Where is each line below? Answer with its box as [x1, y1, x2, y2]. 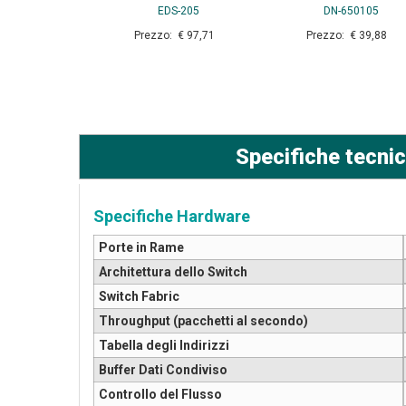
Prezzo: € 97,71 [134, 29, 223, 43]
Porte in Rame [99, 240, 184, 256]
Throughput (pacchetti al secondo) [99, 314, 308, 329]
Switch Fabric [99, 289, 179, 304]
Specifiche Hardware [93, 207, 250, 227]
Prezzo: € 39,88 [306, 29, 395, 43]
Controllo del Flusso [99, 387, 222, 402]
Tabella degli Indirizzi [99, 338, 229, 353]
